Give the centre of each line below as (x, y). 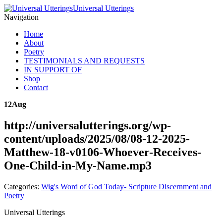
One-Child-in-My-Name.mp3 (78, 165)
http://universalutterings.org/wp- (87, 125)
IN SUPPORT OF (53, 70)
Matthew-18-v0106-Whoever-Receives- (103, 152)
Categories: (23, 186)
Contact (36, 87)
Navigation (21, 17)
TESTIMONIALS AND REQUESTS (84, 61)
